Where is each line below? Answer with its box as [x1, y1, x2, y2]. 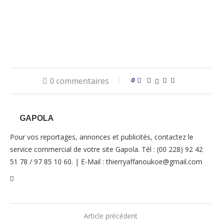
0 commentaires [50, 75, 109, 86]
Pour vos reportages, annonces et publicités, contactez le [10, 132, 193, 142]
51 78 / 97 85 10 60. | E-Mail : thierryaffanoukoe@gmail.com [10, 157, 202, 166]
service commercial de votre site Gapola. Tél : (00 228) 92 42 [10, 145, 203, 154]
